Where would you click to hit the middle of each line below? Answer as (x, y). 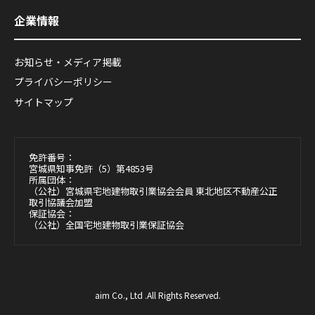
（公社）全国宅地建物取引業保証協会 (107, 224)
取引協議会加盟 (61, 202)
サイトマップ (44, 102)
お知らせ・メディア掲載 (68, 62)
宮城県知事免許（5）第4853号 (91, 168)
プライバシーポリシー (63, 82)
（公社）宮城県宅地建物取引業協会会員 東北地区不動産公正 (153, 191)
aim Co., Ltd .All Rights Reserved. (157, 295)
